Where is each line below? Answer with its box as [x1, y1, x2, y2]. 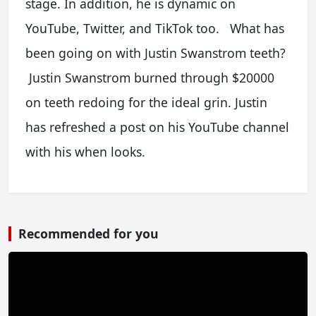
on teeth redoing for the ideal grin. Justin [25, 94, 267, 111]
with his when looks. [25, 143, 145, 160]
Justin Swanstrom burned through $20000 [25, 69, 274, 86]
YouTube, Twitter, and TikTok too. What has [25, 20, 284, 37]
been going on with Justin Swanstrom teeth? [25, 44, 289, 61]
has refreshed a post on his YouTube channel [25, 119, 289, 135]
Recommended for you [18, 225, 159, 242]
